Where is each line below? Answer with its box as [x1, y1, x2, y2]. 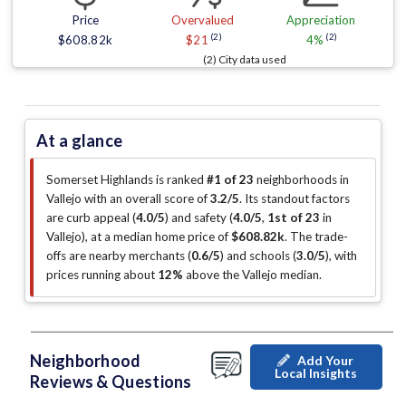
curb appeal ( [66, 210, 136, 226]
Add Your [296, 353, 353, 369]
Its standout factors [245, 191, 350, 207]
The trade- [290, 229, 348, 245]
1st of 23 [267, 210, 320, 226]
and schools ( [224, 248, 296, 264]
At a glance [36, 130, 123, 151]
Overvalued [171, 13, 235, 28]
